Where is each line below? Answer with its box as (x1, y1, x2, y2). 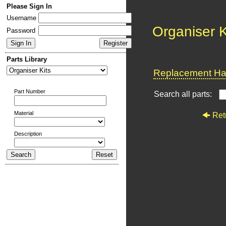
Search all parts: (154, 90, 214, 98)
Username (7, 14, 36, 22)
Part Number (14, 88, 45, 94)
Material (14, 110, 33, 116)
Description (14, 131, 42, 137)
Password (7, 27, 35, 34)
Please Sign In (7, 3, 52, 10)
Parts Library (7, 55, 47, 63)
